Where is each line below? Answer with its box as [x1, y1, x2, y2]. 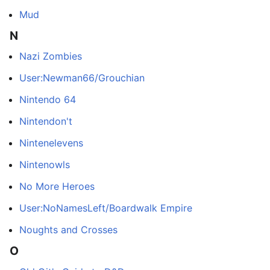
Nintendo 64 [19, 93, 76, 106]
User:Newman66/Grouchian [19, 72, 145, 84]
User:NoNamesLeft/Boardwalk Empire [19, 202, 192, 215]
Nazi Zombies [19, 50, 82, 63]
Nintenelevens [19, 137, 83, 149]
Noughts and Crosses [19, 224, 118, 236]
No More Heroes [19, 180, 95, 193]
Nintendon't [19, 115, 72, 128]
